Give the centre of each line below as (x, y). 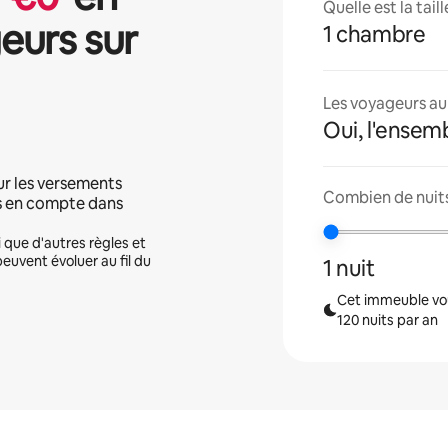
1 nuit (349, 268)
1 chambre (374, 34)
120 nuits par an (387, 320)
